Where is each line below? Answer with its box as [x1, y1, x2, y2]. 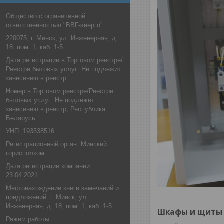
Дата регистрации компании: [6, 162, 92, 170]
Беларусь [6, 114, 35, 122]
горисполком [6, 149, 44, 157]
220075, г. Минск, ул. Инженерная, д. [6, 34, 118, 42]
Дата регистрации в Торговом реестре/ [6, 56, 123, 64]
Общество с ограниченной [6, 12, 85, 20]
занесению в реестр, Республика [6, 105, 105, 113]
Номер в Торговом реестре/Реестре [6, 87, 113, 95]
